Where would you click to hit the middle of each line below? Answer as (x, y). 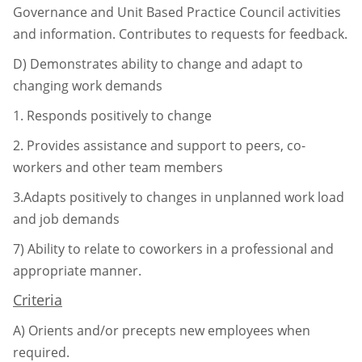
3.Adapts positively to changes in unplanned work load (179, 197)
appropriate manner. (77, 270)
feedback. (318, 34)
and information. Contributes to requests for (151, 34)
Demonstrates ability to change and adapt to (166, 63)
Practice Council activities (264, 12)
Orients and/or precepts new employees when (169, 330)
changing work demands (88, 85)
